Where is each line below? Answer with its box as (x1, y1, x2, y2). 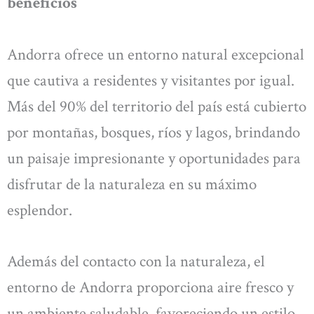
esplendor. (7, 199, 72, 221)
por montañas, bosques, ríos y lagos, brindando (7, 121, 300, 143)
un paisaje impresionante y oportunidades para (7, 147, 301, 169)
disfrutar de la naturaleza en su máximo (7, 173, 257, 195)
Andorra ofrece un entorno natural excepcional (7, 43, 304, 65)
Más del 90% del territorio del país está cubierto (7, 95, 306, 117)
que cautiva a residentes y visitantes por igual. (7, 69, 294, 91)
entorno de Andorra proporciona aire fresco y (7, 277, 294, 299)
